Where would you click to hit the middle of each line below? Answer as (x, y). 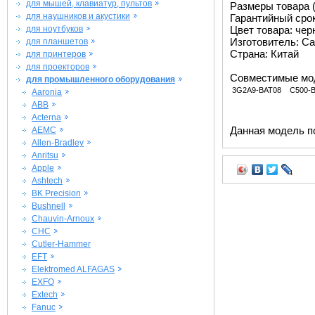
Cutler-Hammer (61, 244)
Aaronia (47, 92)
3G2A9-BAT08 (257, 90)
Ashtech (47, 181)
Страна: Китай (264, 54)
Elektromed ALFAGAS (73, 269)
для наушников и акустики (78, 16)
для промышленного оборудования (101, 79)
